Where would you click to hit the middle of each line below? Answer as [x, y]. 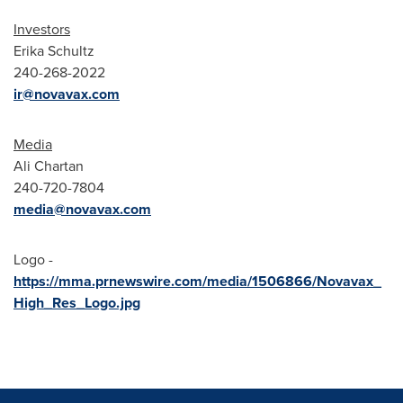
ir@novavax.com [67, 94]
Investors [42, 29]
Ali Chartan [49, 166]
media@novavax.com [82, 209]
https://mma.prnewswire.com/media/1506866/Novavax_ [197, 281]
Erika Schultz [54, 51]
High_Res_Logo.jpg [77, 303]
